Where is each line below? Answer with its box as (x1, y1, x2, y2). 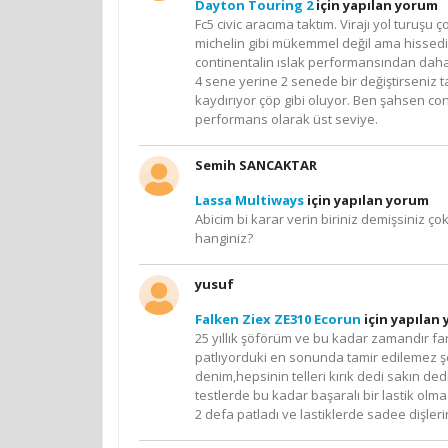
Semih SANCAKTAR (195, 155, 317, 174)
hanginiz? (195, 228, 253, 247)
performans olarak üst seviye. (195, 109, 378, 128)
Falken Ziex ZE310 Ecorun (195, 309, 361, 328)
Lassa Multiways (195, 190, 304, 209)
